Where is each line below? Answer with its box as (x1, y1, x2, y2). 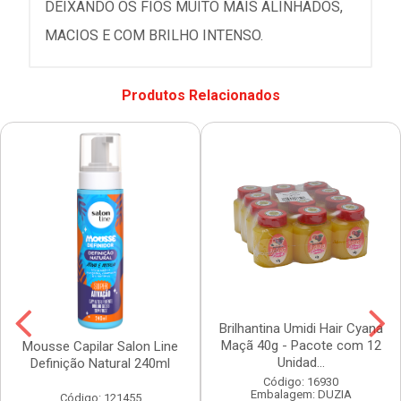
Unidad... (277, 354, 325, 371)
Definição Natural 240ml (30, 355, 170, 371)
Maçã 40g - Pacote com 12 (220, 337, 381, 354)
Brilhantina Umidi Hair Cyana (218, 320, 383, 337)
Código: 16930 (263, 375, 338, 388)
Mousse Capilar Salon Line (22, 338, 178, 354)
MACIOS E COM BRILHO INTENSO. (45, 27, 263, 44)
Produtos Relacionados (121, 86, 280, 104)
